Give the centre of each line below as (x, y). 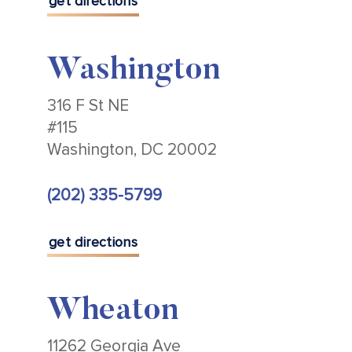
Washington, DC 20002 (132, 149)
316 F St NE (88, 105)
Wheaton (113, 312)
